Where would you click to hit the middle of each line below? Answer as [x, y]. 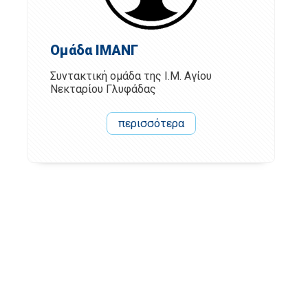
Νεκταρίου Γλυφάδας [103, 89]
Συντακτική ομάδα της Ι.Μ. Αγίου [131, 76]
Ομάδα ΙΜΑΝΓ [94, 50]
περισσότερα [151, 123]
